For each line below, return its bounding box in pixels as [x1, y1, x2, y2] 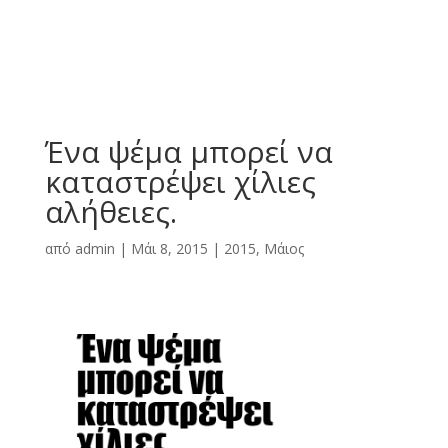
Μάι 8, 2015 [130, 239, 208, 258]
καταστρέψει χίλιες [44, 161, 316, 202]
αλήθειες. [44, 191, 177, 232]
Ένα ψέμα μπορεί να [44, 131, 333, 172]
